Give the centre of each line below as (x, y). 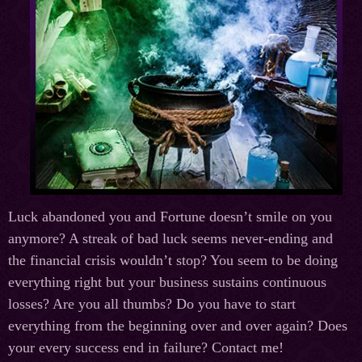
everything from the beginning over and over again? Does (178, 326)
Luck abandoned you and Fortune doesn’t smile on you (170, 217)
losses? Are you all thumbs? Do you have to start (152, 304)
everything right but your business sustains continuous (167, 282)
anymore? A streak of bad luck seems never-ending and (170, 239)
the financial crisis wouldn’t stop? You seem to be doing (173, 261)
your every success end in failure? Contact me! (146, 348)
